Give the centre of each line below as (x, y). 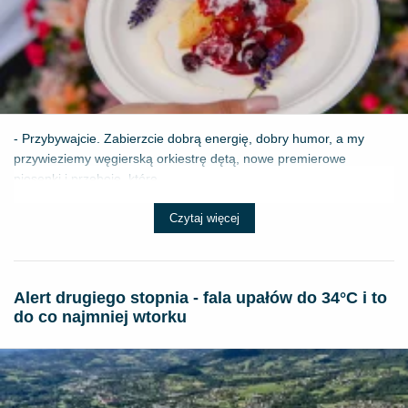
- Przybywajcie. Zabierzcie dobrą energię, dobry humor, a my (189, 138)
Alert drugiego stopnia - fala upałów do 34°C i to (200, 297)
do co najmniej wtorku (100, 316)
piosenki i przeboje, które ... (93, 178)
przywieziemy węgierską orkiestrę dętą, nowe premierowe (180, 158)
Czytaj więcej (204, 218)
